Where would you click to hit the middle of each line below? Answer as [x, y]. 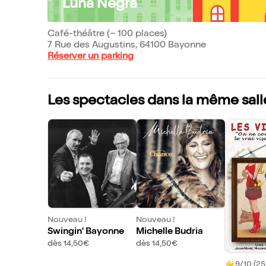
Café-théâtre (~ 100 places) [107, 34]
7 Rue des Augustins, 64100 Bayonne [127, 46]
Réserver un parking [91, 57]
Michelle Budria [169, 232]
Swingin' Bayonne [86, 232]
